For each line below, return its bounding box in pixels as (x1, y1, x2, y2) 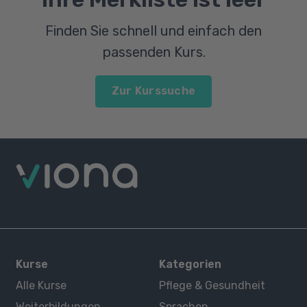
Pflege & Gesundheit (159, 279, 266, 292)
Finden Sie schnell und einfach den (45, 23, 262, 39)
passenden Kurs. (101, 44, 206, 60)
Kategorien (159, 258, 222, 271)
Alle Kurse (15, 279, 66, 292)
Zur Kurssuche (111, 84, 196, 98)
